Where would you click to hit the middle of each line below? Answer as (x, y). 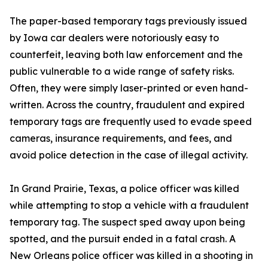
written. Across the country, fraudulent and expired (127, 105)
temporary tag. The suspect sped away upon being (127, 222)
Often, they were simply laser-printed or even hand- (129, 88)
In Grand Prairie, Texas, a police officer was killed (124, 188)
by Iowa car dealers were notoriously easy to (114, 38)
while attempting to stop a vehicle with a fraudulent (129, 205)
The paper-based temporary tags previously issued (128, 21)
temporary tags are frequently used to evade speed (131, 121)
